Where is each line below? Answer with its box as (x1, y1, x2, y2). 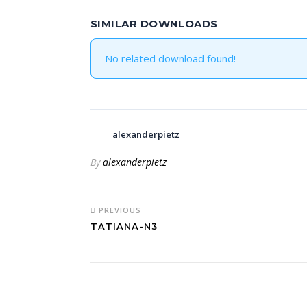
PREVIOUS (96, 205, 141, 215)
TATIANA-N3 (90, 221, 158, 232)
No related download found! (105, 51, 236, 65)
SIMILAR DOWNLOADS (90, 17, 218, 30)
